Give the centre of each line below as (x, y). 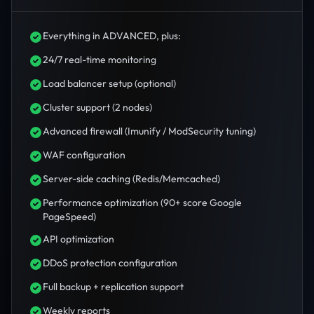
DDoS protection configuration (110, 263)
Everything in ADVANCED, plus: (112, 36)
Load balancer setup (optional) (109, 84)
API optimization (78, 239)
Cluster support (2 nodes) (97, 108)
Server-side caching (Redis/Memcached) (131, 179)
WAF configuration (84, 155)
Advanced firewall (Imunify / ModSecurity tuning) (149, 131)
